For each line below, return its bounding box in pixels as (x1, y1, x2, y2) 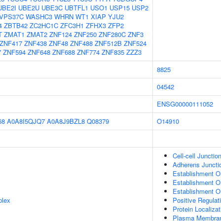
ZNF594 (3, 47, 26, 57)
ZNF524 (124, 38, 147, 48)
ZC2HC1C (30, 21, 58, 30)
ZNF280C (99, 30, 126, 39)
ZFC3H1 (60, 21, 84, 30)
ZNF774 (77, 47, 100, 57)
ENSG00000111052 (157, 99, 213, 109)
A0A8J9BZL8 (47, 116, 85, 126)
